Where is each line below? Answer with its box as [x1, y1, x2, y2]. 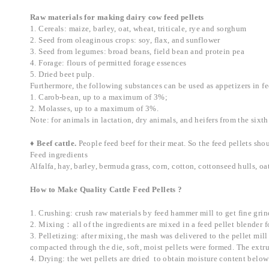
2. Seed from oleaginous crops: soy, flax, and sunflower [30, 35, 220, 45]
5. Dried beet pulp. [30, 70, 95, 79]
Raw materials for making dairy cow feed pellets [30, 13, 204, 22]
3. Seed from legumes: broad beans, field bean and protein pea [30, 47, 244, 56]
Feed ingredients [30, 150, 88, 160]
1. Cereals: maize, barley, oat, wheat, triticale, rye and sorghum [30, 24, 247, 34]
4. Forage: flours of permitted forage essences [30, 58, 187, 68]
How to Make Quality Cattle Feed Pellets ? [30, 185, 183, 195]
